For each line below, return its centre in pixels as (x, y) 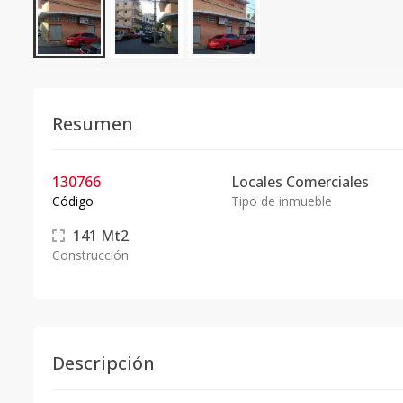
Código (73, 201)
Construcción (90, 255)
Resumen (93, 124)
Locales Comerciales (300, 182)
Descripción (103, 363)
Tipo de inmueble (281, 201)
